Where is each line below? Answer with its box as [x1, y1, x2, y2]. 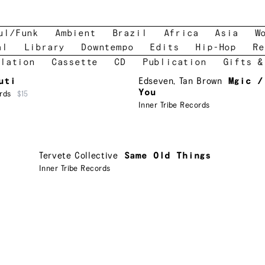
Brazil [112, 28, 147, 38]
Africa [163, 28, 199, 38]
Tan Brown [179, 76, 222, 86]
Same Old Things [124, 150, 212, 161]
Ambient [55, 28, 96, 38]
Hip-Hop [195, 43, 236, 53]
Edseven [138, 76, 174, 86]
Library [24, 43, 65, 53]
